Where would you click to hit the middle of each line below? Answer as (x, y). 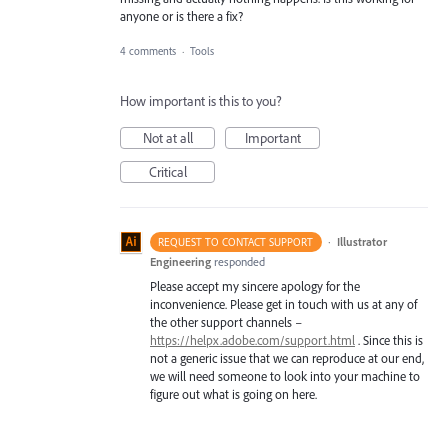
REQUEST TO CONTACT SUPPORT (236, 241)
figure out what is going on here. (233, 393)
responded (239, 261)
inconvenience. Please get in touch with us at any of (283, 303)
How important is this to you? (201, 100)
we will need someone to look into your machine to (285, 375)
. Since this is (389, 339)
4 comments (148, 50)
